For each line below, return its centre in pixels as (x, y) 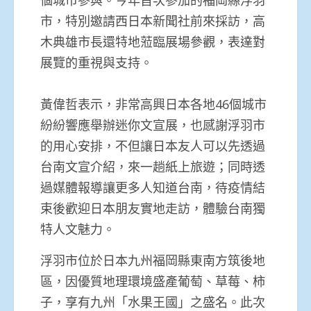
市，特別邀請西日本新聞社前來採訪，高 (153, 20)
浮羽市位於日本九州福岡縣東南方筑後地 (153, 260)
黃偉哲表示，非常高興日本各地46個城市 (153, 104)
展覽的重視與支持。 (96, 62)
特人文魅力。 (78, 229)
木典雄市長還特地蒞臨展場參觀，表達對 (153, 41)
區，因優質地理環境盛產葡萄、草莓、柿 (153, 281)
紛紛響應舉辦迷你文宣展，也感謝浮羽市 (153, 125)
